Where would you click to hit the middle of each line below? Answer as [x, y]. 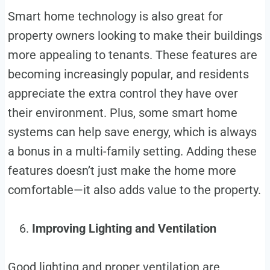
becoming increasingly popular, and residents [128, 74]
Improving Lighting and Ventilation [125, 228]
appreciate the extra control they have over [123, 93]
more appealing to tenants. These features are [132, 55]
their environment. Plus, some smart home [122, 112]
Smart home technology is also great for [115, 16]
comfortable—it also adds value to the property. [134, 190]
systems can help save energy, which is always [132, 132]
